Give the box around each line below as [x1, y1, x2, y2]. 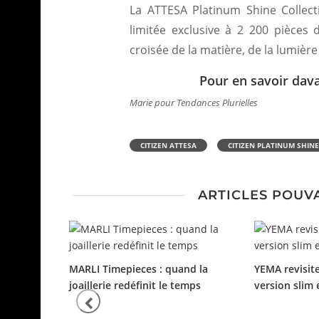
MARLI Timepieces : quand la [69, 262, 208, 276]
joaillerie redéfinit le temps [69, 278, 201, 292]
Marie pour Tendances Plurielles [130, 96, 258, 109]
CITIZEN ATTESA [140, 140, 197, 150]
